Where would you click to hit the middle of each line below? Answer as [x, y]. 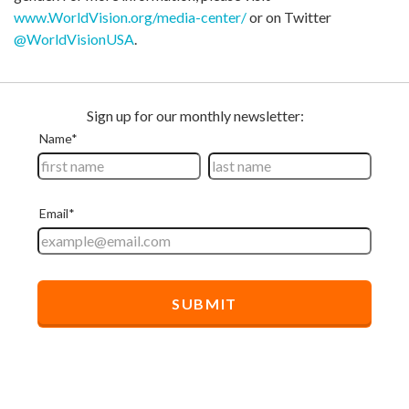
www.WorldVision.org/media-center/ [130, 16]
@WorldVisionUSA [74, 38]
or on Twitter [289, 16]
